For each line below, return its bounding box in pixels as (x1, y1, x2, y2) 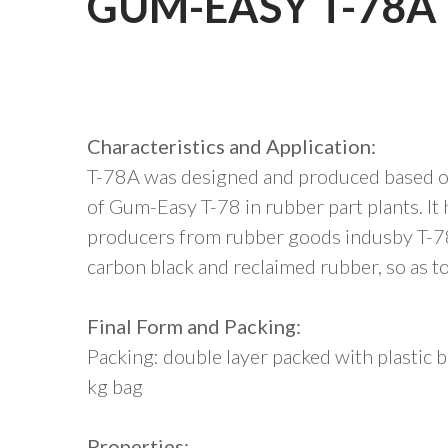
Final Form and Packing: (87, 314, 301, 338)
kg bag (87, 374, 143, 398)
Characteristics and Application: (87, 134, 376, 158)
